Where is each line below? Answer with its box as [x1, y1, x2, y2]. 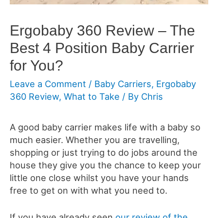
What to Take [64, 91, 120, 102]
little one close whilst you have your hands [10, 172, 189, 183]
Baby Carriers [94, 78, 151, 90]
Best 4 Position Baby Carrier [10, 40, 194, 56]
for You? [10, 57, 63, 74]
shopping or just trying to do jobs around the [10, 146, 198, 158]
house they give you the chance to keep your [10, 159, 201, 170]
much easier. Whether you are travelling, [10, 134, 180, 145]
